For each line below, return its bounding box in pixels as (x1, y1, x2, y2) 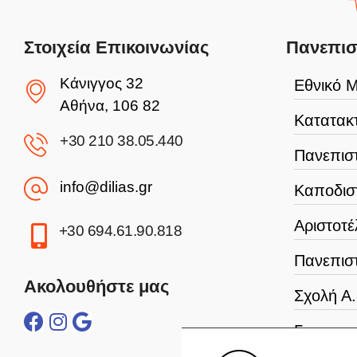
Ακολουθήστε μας (24, 277, 169, 297)
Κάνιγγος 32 (60, 75, 143, 92)
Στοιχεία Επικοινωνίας (24, 37, 209, 58)
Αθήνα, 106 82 (60, 97, 160, 115)
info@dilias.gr (60, 178, 152, 196)
